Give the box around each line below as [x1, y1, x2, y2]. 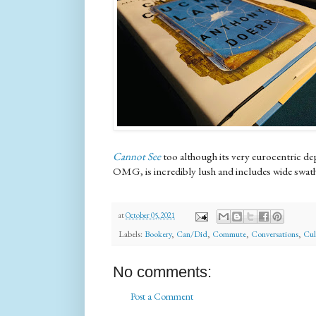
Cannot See [113, 149, 161, 164]
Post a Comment [130, 290, 193, 303]
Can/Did [176, 228, 207, 241]
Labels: [119, 228, 145, 241]
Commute [212, 228, 246, 241]
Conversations [251, 228, 298, 241]
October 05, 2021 [126, 210, 175, 221]
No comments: [113, 263, 212, 281]
